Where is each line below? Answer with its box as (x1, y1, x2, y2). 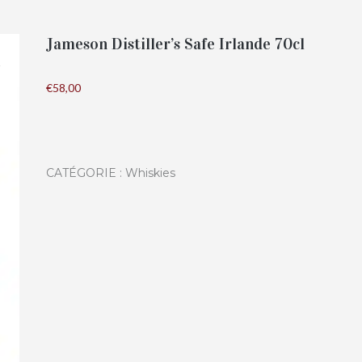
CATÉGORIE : (46, 165, 125, 180)
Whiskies (125, 165, 175, 180)
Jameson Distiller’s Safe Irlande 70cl (46, 34, 305, 54)
